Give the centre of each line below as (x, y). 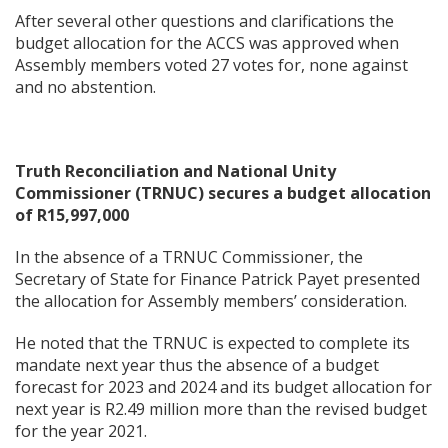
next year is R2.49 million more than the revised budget (221, 409)
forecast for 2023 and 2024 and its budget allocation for (223, 387)
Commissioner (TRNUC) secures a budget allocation (223, 193)
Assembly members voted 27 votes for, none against (211, 65)
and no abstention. (85, 87)
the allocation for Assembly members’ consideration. (211, 301)
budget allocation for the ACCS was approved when (207, 43)
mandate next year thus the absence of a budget (197, 365)
